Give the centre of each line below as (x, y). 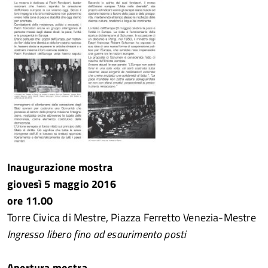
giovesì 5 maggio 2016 (62, 184)
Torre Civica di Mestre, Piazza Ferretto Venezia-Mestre (132, 217)
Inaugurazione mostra (60, 167)
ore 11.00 (30, 201)
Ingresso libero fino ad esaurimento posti (97, 234)
